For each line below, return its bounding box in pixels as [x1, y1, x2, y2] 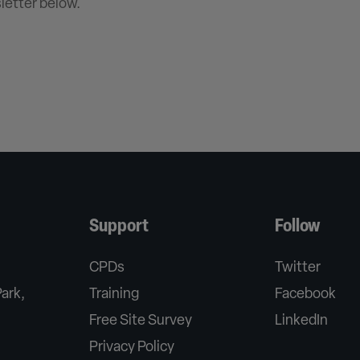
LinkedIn [275, 313, 328, 329]
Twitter [275, 260, 321, 276]
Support [89, 217, 149, 236]
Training [89, 286, 139, 302]
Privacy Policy [89, 339, 174, 355]
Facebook [275, 286, 336, 302]
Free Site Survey [89, 313, 192, 329]
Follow [275, 217, 321, 236]
